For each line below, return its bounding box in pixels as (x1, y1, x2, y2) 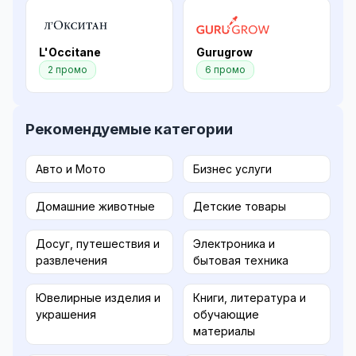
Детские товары (193, 199, 286, 214)
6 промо (205, 63, 246, 75)
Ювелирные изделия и (36, 291, 161, 305)
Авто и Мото (36, 162, 106, 176)
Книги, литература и (193, 291, 306, 305)
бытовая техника (193, 253, 288, 268)
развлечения (36, 253, 107, 268)
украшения (36, 308, 96, 322)
